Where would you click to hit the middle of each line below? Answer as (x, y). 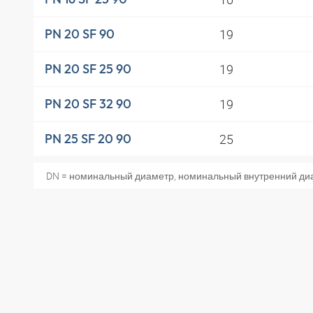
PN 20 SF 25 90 (88, 69)
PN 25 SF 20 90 (88, 139)
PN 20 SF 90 (80, 34)
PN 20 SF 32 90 (88, 104)
